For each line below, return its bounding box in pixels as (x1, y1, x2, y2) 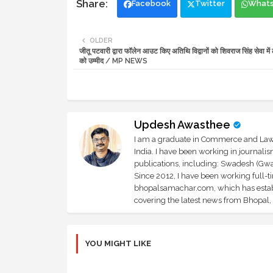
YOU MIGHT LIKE (85, 239, 151, 249)
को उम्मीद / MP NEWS (79, 57, 147, 66)
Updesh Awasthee (133, 118, 230, 132)
